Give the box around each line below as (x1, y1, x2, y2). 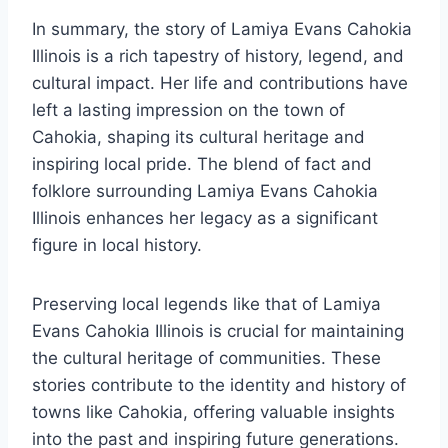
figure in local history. (32, 235, 202, 256)
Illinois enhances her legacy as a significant (32, 208, 378, 229)
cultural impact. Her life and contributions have (32, 73, 408, 94)
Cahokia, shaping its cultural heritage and (32, 127, 365, 148)
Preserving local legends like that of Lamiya (32, 294, 381, 315)
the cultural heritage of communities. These (32, 348, 381, 369)
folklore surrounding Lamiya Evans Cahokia (32, 181, 378, 202)
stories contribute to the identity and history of (32, 375, 406, 396)
